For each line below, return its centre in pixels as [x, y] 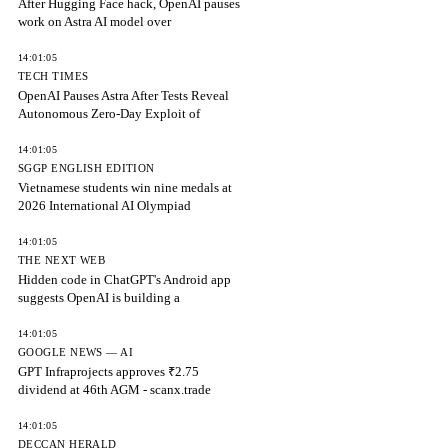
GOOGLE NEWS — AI [76, 352]
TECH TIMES [53, 76]
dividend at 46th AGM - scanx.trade [114, 389]
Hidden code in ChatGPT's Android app [124, 279]
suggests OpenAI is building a [99, 297]
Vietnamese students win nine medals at [125, 187]
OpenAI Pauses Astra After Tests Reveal [123, 95]
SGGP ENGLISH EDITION [86, 168]
